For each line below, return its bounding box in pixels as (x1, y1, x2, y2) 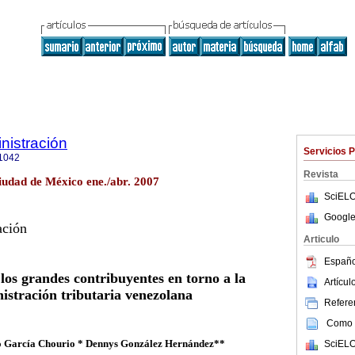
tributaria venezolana (60, 287, 193, 303)
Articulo (303, 234, 339, 245)
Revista (303, 169, 338, 180)
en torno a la (168, 270, 246, 287)
